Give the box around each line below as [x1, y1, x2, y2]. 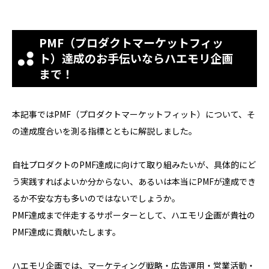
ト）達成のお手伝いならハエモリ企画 [39, 49, 233, 66]
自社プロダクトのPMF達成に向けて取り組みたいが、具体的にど [12, 159, 256, 171]
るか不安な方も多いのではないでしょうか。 [12, 192, 180, 205]
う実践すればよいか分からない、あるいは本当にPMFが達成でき [12, 175, 256, 188]
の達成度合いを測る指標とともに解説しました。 [12, 125, 197, 138]
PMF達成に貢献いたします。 [12, 226, 121, 238]
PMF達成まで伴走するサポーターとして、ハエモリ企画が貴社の [12, 209, 255, 222]
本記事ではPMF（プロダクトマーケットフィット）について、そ [12, 108, 255, 121]
